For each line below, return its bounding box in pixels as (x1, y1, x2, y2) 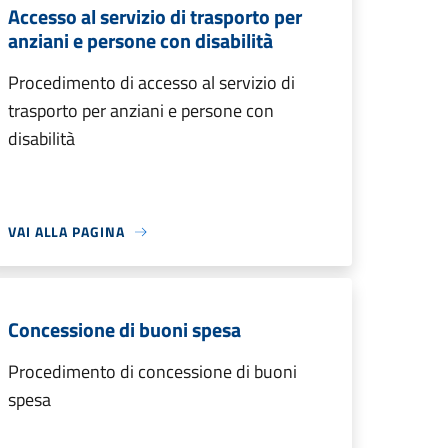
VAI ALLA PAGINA (8, 221, 125, 242)
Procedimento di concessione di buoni (8, 358, 297, 385)
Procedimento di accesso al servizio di (8, 69, 295, 96)
